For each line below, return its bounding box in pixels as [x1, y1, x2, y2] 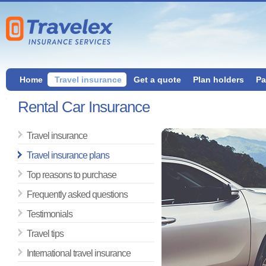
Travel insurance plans [27, 150, 109, 160]
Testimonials [27, 209, 72, 219]
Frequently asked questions [27, 189, 128, 199]
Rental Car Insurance [18, 98, 150, 116]
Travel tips [27, 229, 64, 239]
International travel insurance [27, 248, 131, 258]
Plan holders [193, 75, 244, 84]
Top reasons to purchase [27, 170, 116, 180]
